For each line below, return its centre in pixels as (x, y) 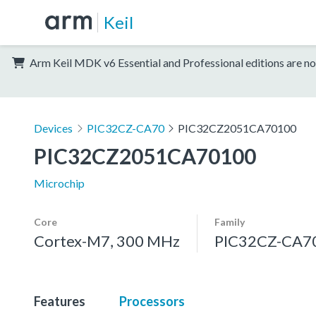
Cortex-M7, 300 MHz (107, 241)
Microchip (59, 183)
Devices (53, 128)
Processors (152, 301)
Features (60, 301)
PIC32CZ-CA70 (125, 128)
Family (230, 221)
